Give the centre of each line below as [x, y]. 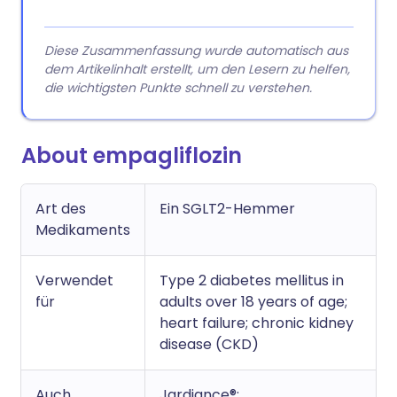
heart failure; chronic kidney [257, 323]
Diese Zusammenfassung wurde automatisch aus [196, 51]
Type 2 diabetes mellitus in [252, 280]
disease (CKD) [209, 344]
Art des [61, 209]
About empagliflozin [132, 156]
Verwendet [74, 280]
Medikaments [83, 230]
